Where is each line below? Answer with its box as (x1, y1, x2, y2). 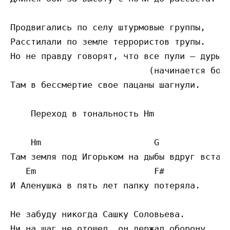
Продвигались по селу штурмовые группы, (10, 22, 205, 33)
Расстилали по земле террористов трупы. (10, 36, 205, 47)
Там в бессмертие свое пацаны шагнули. (10, 80, 200, 90)
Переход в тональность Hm (10, 108, 154, 119)
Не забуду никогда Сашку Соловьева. (10, 209, 185, 220)
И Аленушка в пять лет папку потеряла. (10, 180, 200, 191)
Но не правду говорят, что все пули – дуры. (10, 51, 226, 62)
